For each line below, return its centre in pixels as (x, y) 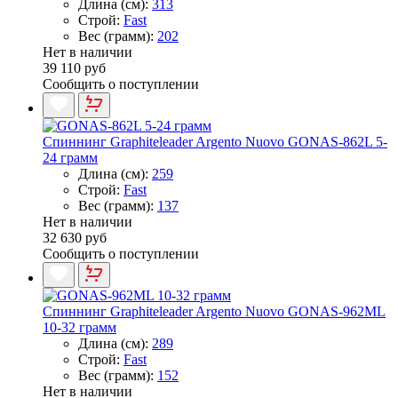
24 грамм (70, 157)
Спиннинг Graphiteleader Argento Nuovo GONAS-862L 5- (215, 141)
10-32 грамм (80, 327)
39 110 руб (74, 68)
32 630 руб (75, 237)
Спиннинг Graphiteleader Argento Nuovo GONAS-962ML (214, 311)
